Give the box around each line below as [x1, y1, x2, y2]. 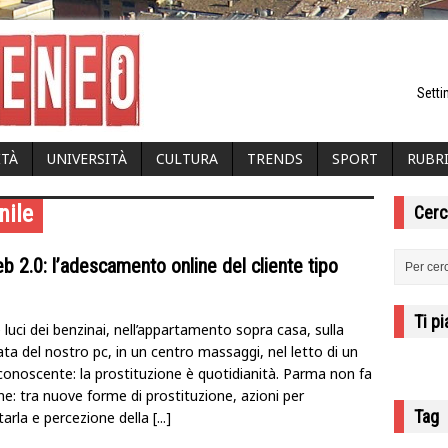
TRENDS [247, 148, 303, 168]
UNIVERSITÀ [47, 148, 127, 168]
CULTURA [156, 148, 218, 168]
